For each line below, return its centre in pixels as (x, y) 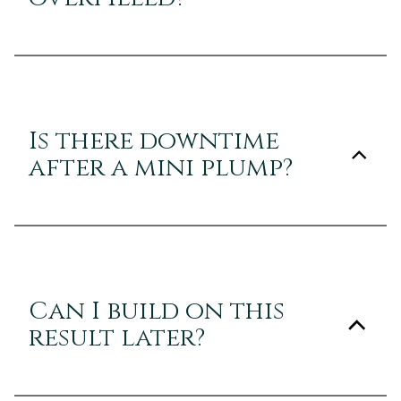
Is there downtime (154, 141)
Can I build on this (157, 311)
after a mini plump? (161, 167)
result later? (117, 337)
